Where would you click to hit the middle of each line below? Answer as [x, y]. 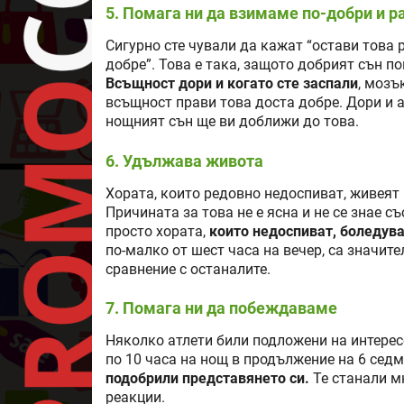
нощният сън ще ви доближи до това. [232, 122]
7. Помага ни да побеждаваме [221, 308]
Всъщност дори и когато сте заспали [232, 84]
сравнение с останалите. [188, 269]
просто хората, [157, 231]
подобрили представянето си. [207, 379]
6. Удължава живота [184, 161]
